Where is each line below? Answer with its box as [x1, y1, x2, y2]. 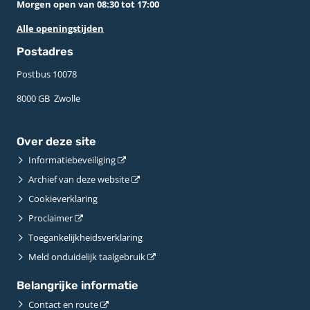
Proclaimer [28, 212, 73, 225]
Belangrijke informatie [17, 279, 139, 293]
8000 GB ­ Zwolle [17, 91, 81, 104]
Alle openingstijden [17, 21, 104, 35]
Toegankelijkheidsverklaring [28, 231, 143, 244]
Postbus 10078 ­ [17, 67, 80, 80]
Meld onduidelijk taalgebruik [28, 250, 146, 264]
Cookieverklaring [28, 192, 98, 206]
